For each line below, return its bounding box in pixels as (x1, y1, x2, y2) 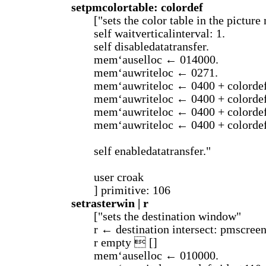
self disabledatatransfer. (94, 40, 209, 53)
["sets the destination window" (94, 210, 241, 223)
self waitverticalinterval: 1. (94, 27, 225, 40)
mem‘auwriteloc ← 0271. (94, 66, 218, 79)
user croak (94, 171, 144, 183)
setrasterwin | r (71, 197, 148, 210)
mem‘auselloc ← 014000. (94, 53, 218, 66)
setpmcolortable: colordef (71, 1, 203, 14)
